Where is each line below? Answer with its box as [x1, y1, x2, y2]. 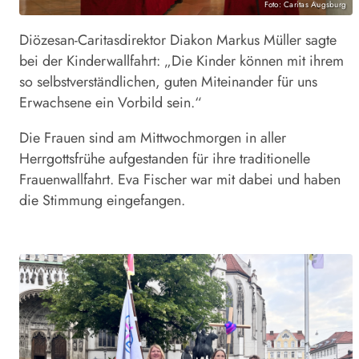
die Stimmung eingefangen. [19, 190, 185, 212]
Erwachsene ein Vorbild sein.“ [19, 92, 202, 114]
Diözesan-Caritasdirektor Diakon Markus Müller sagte [19, 30, 337, 51]
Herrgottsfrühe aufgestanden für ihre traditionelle [19, 148, 310, 170]
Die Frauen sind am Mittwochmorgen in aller [19, 127, 286, 149]
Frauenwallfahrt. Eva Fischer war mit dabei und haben [19, 169, 341, 191]
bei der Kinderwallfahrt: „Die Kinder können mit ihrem [19, 50, 344, 72]
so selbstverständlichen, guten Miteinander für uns [19, 71, 317, 93]
